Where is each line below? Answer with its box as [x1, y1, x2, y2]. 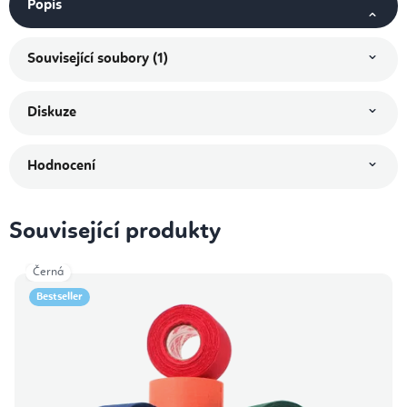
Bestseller [36, 292, 83, 303]
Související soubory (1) [27, 52, 168, 67]
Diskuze [27, 105, 76, 121]
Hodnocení [27, 159, 95, 174]
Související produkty [9, 220, 221, 244]
